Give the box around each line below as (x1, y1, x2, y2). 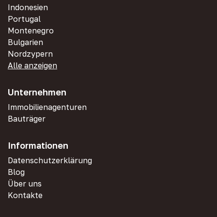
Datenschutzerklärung (8, 155, 92, 165)
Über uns (8, 179, 42, 188)
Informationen (8, 140, 68, 151)
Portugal (8, 14, 41, 24)
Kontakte (8, 190, 43, 200)
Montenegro (8, 26, 54, 35)
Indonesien (8, 2, 48, 12)
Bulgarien (8, 37, 43, 47)
